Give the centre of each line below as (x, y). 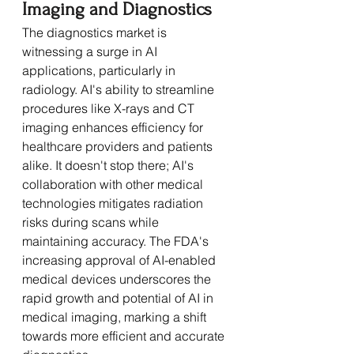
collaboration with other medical (114, 184)
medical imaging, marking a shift (116, 316)
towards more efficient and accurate (125, 335)
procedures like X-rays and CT (110, 108)
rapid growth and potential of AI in (119, 298)
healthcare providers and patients (119, 146)
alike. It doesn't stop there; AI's (109, 165)
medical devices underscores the (118, 279)
